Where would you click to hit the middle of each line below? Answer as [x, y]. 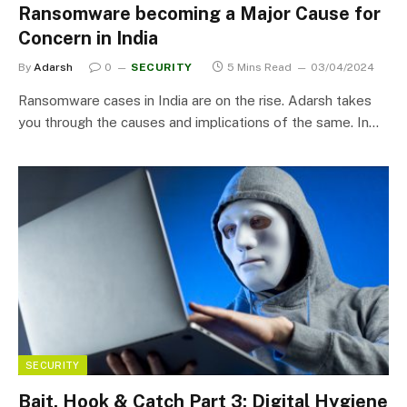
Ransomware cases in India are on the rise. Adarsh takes [195, 100]
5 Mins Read [259, 67]
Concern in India [88, 38]
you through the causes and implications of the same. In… [199, 122]
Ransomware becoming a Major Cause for [199, 14]
